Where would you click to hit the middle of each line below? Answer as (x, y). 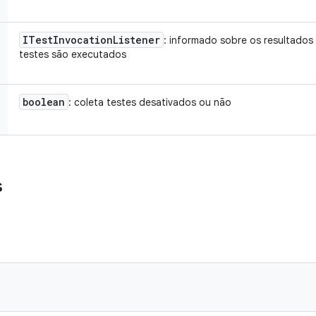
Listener (136, 40)
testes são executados (73, 54)
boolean (44, 102)
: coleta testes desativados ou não (150, 102)
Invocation (83, 40)
